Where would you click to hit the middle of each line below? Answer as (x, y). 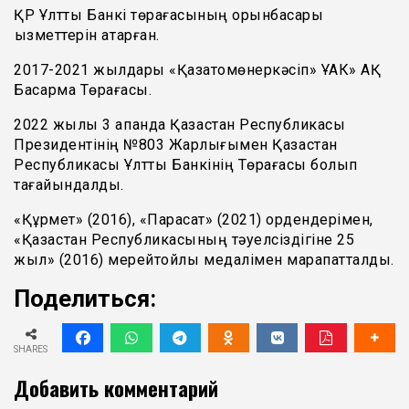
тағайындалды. (69, 184)
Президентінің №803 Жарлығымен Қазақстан (176, 144)
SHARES (31, 349)
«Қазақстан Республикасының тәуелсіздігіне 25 (184, 239)
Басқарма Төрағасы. (83, 89)
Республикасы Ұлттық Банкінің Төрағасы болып (186, 164)
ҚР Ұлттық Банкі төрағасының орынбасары (168, 15)
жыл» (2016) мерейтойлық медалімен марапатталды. (204, 259)
